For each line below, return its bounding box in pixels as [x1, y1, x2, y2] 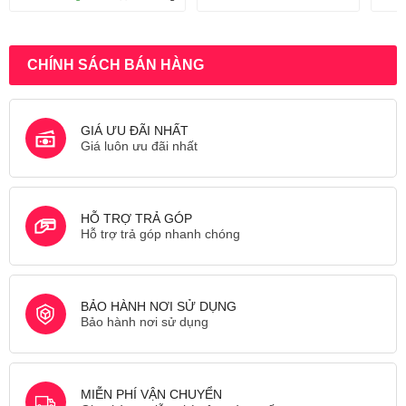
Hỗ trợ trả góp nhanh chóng [81, 227, 240, 241]
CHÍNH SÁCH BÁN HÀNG [27, 57, 204, 72]
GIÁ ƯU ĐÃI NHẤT [81, 123, 188, 138]
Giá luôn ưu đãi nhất [81, 139, 198, 153]
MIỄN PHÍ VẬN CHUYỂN [81, 387, 222, 401]
